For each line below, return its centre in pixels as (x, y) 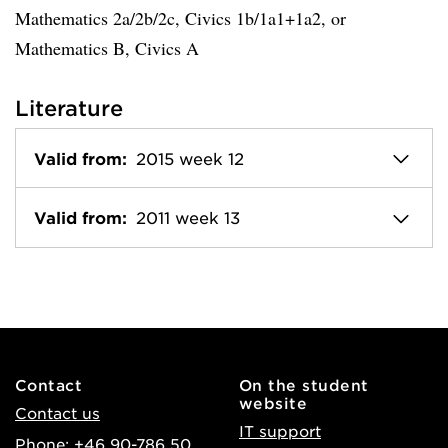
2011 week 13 (188, 217)
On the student (304, 384)
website (273, 402)
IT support (280, 430)
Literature (69, 107)
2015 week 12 (190, 158)
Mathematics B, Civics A (107, 48)
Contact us (57, 412)
